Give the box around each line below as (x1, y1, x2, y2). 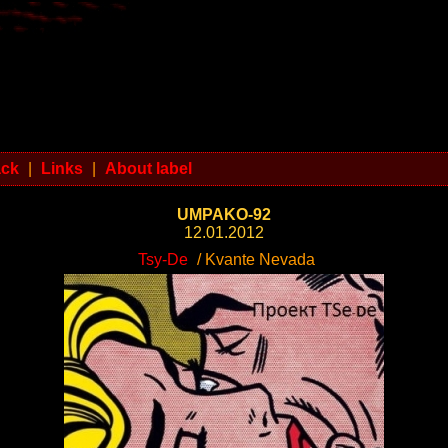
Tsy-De (138, 251, 188, 268)
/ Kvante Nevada (193, 251, 315, 268)
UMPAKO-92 (177, 206, 271, 223)
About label (105, 160, 192, 177)
